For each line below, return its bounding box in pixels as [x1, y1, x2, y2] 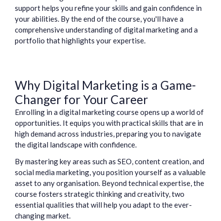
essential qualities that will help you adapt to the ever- [15, 200, 192, 210]
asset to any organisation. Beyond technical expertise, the [15, 179, 204, 188]
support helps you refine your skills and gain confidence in [15, 3, 202, 13]
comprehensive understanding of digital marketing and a [15, 25, 198, 35]
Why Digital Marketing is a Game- [15, 78, 196, 93]
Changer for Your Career [15, 92, 148, 107]
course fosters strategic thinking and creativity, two [15, 189, 184, 199]
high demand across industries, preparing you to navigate [15, 129, 201, 139]
